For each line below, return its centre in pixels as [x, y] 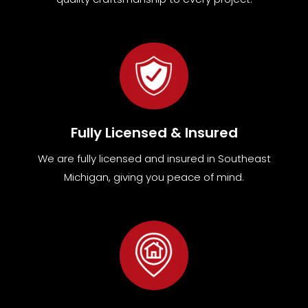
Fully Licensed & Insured [154, 133]
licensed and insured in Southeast [183, 159]
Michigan [86, 177]
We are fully [67, 159]
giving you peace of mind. [177, 177]
